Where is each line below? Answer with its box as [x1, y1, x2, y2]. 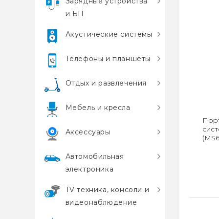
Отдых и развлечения [65, 79, 147, 88]
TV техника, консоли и [65, 185, 150, 194]
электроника [65, 165, 114, 174]
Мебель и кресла [65, 103, 131, 112]
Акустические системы [65, 30, 153, 39]
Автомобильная [65, 152, 124, 161]
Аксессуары [65, 128, 110, 136]
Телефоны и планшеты [65, 54, 151, 63]
